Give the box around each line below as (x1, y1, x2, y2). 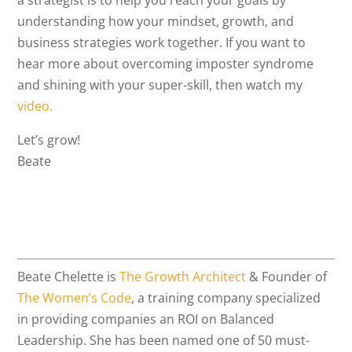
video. (17, 97, 53, 115)
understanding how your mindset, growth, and (17, 13, 295, 30)
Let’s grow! (17, 131, 81, 148)
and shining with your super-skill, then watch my (17, 76, 303, 93)
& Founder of (246, 268, 328, 285)
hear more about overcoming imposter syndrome (17, 55, 314, 72)
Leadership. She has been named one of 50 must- (17, 332, 310, 349)
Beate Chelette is (17, 268, 120, 285)
